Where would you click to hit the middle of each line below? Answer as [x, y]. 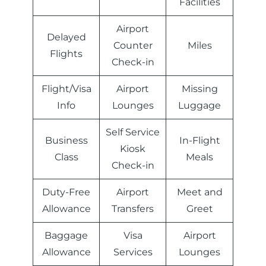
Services [133, 252]
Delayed [66, 37]
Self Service [133, 132]
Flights [66, 54]
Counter [133, 46]
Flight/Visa [66, 89]
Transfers [133, 209]
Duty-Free [66, 192]
